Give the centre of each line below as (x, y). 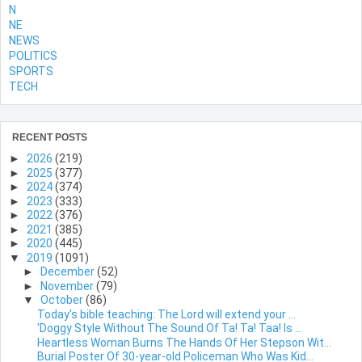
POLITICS (33, 56)
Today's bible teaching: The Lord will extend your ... (166, 314)
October (63, 300)
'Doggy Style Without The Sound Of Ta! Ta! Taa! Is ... (169, 328)
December (68, 272)
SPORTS (31, 72)
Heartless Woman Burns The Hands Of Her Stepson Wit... (184, 342)
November (68, 286)
